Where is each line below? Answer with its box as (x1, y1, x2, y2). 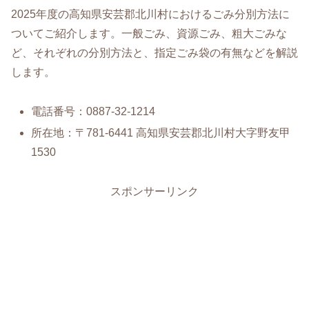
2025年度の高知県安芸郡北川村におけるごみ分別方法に (11, 8, 290, 20)
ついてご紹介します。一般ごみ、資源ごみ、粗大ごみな (11, 27, 287, 39)
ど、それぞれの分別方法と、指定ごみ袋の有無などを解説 (11, 46, 298, 59)
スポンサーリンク (110, 185, 199, 197)
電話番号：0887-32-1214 (31, 105, 156, 117)
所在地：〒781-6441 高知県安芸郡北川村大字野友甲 (31, 126, 291, 139)
